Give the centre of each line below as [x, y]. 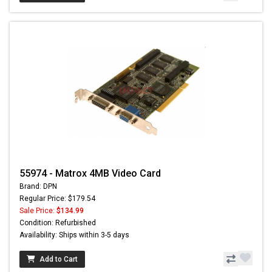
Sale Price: [38, 210]
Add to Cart [59, 259]
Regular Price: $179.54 [57, 198]
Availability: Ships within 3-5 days [74, 235]
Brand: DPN [38, 186]
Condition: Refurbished [58, 223]
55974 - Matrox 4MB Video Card [90, 173]
